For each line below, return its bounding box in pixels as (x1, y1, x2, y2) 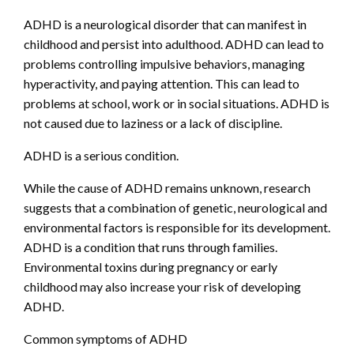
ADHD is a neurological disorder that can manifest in (24, 17, 307, 32)
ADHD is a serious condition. (24, 148, 179, 164)
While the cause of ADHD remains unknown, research (24, 180, 311, 196)
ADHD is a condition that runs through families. (24, 239, 277, 255)
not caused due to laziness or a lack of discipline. (24, 115, 282, 131)
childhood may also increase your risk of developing (24, 279, 301, 295)
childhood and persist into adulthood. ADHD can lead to (24, 36, 324, 52)
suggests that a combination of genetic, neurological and (24, 200, 327, 216)
